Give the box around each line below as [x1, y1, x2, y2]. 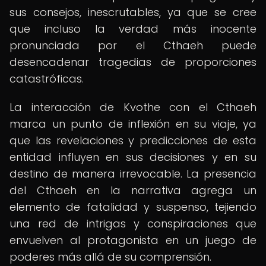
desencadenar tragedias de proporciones [9, 55, 256, 69]
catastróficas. [9, 71, 84, 86]
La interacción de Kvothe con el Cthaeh [9, 100, 256, 115]
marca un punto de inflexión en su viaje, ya [9, 116, 256, 131]
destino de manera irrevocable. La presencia [9, 166, 256, 181]
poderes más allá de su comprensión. [9, 249, 211, 264]
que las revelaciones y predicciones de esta [9, 133, 256, 148]
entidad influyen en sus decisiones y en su [9, 150, 256, 164]
